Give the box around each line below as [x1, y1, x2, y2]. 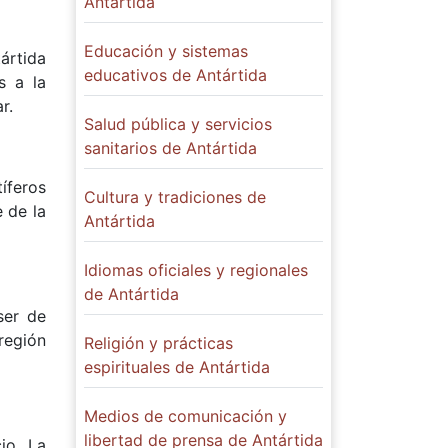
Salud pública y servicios [84, 114, 272, 134]
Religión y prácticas [84, 333, 233, 353]
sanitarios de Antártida [84, 138, 257, 158]
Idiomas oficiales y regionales [84, 260, 308, 280]
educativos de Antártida [84, 65, 267, 85]
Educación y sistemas [84, 41, 248, 61]
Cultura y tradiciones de [84, 187, 266, 207]
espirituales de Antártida [84, 357, 270, 377]
